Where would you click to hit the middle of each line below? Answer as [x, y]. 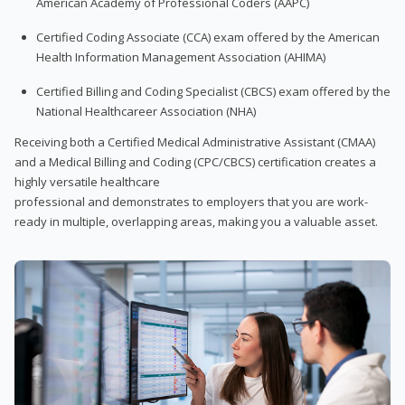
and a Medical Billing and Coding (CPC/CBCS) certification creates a [195, 161]
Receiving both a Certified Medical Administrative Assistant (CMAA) [195, 141]
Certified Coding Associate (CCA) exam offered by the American [208, 37]
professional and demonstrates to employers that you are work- [191, 201]
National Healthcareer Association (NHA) [146, 111]
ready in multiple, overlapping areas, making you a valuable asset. [196, 221]
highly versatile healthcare [87, 181]
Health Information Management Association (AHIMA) [181, 57]
